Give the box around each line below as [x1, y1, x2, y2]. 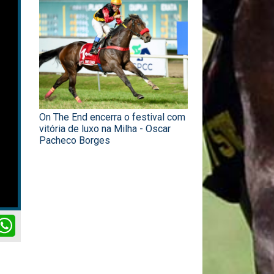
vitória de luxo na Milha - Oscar [39, 123, 171, 135]
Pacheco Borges [39, 135, 110, 147]
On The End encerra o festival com [39, 111, 185, 124]
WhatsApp [15, 213, 59, 225]
